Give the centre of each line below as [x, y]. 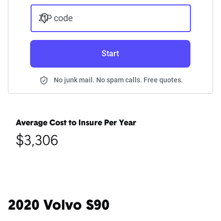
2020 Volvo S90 [59, 206]
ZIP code [55, 18]
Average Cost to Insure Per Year [76, 124]
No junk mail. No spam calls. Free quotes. [118, 80]
